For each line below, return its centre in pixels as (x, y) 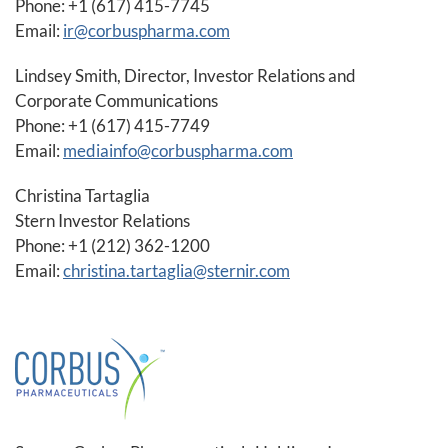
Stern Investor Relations (102, 221)
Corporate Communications (116, 101)
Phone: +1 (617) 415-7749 (112, 126)
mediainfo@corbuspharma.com (178, 151)
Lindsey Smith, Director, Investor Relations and (185, 76)
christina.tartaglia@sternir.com (176, 271)
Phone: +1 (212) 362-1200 (112, 246)
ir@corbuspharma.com (146, 31)
